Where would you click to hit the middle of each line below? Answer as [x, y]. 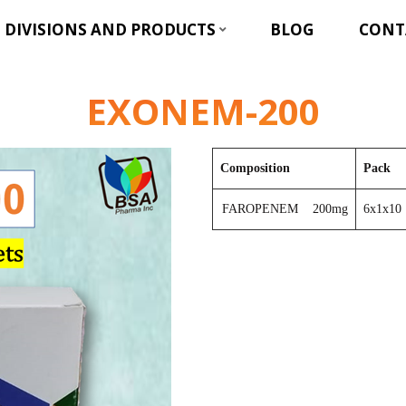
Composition [255, 168]
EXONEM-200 [203, 111]
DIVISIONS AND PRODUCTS [110, 29]
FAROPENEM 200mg [285, 209]
